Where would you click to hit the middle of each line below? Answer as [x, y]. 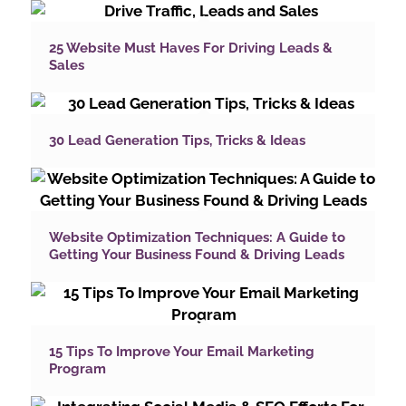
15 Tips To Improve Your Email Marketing [181, 352]
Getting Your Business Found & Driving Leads [196, 255]
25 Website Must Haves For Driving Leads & [190, 48]
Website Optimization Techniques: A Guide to [197, 238]
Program [77, 369]
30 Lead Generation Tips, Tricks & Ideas [177, 141]
